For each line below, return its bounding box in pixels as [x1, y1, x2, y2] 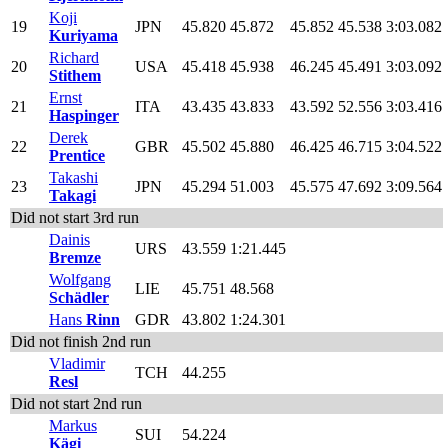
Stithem [49, 66, 101, 84]
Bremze [49, 248, 101, 266]
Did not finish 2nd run [11, 332, 151, 350]
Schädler [49, 288, 109, 306]
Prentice [49, 146, 105, 164]
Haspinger [49, 106, 119, 124]
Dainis [49, 230, 90, 248]
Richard [49, 48, 99, 66]
